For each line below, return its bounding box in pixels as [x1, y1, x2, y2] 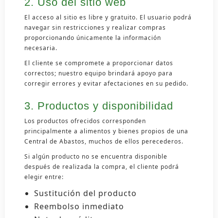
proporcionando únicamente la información [24, 33, 161, 42]
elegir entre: [24, 172, 64, 181]
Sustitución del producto [34, 187, 137, 199]
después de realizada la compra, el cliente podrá [24, 162, 179, 171]
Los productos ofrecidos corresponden [24, 116, 146, 125]
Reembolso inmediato [34, 200, 124, 212]
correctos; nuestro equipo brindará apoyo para [24, 69, 173, 77]
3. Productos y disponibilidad [24, 99, 173, 112]
